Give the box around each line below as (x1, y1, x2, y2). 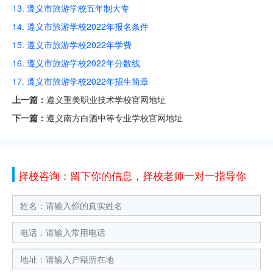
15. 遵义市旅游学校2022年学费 (12, 38, 132, 51)
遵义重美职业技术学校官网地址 (46, 93, 166, 106)
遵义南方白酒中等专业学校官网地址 (46, 112, 183, 124)
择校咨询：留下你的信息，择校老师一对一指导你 (18, 168, 246, 183)
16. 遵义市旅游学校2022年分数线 (12, 57, 140, 69)
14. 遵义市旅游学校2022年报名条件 (12, 20, 149, 33)
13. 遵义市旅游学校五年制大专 (12, 2, 129, 15)
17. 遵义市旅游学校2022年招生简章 (12, 75, 149, 88)
